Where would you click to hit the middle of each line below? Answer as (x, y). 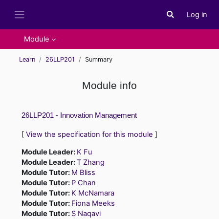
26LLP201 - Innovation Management (79, 115)
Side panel (39, 24)
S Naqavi (86, 213)
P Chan (84, 183)
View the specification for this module (89, 134)
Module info (109, 85)
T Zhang (91, 162)
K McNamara (93, 193)
